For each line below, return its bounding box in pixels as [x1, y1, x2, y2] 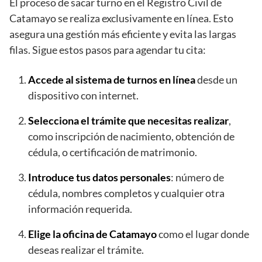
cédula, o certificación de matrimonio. [28, 145, 197, 158]
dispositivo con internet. [28, 88, 139, 102]
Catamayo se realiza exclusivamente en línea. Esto [9, 11, 233, 25]
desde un [195, 73, 237, 86]
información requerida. [28, 202, 132, 215]
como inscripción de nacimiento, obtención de [28, 129, 235, 143]
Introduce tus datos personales [28, 170, 171, 184]
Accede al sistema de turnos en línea [28, 73, 195, 86]
